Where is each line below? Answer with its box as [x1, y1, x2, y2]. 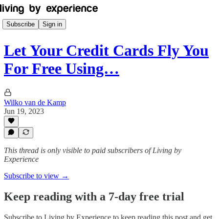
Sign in [43, 20, 62, 28]
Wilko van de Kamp [4, 98, 66, 107]
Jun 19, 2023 [4, 107, 44, 115]
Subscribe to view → [4, 172, 69, 180]
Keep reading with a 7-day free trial [4, 190, 184, 203]
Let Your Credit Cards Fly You [4, 42, 209, 60]
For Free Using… [4, 60, 119, 78]
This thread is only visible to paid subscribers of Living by [4, 146, 181, 154]
